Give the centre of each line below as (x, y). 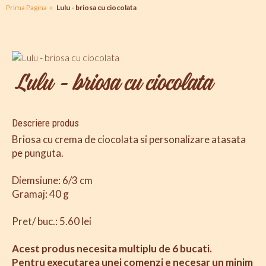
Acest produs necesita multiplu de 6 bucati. (112, 248)
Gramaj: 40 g (40, 194)
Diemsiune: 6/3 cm (52, 180)
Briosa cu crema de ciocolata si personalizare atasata (129, 139)
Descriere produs (45, 123)
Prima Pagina (26, 7)
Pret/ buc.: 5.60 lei (52, 221)
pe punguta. (38, 153)
